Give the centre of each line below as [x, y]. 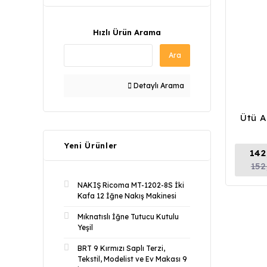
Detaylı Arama [158, 86]
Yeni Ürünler [91, 145]
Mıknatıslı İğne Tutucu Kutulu [128, 217]
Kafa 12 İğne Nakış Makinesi [127, 196]
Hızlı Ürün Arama [127, 32]
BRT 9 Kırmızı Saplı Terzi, [121, 248]
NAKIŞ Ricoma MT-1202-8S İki [131, 185]
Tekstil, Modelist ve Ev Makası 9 [132, 259]
